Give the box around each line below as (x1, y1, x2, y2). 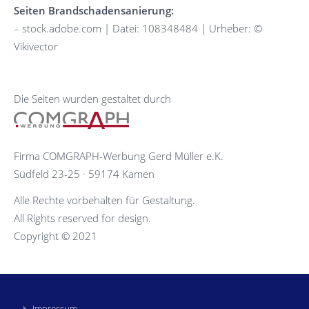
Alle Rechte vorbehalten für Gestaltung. (14, 192, 195, 207)
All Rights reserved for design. (14, 210, 151, 225)
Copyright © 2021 (14, 228, 97, 243)
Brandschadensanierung (48, 3, 171, 18)
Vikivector (14, 39, 58, 54)
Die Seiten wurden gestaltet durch (14, 92, 171, 106)
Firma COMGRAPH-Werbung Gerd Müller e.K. (14, 148, 223, 163)
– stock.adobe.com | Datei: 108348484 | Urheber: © (14, 21, 262, 36)
